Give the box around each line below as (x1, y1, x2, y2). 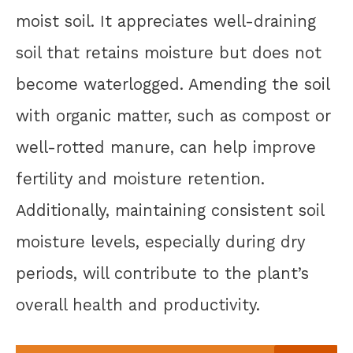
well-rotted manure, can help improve (16, 138, 316, 158)
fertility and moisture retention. (16, 169, 265, 189)
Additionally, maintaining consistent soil (16, 201, 324, 221)
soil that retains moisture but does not (16, 43, 321, 63)
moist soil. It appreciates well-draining (16, 12, 316, 32)
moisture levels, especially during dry (16, 232, 305, 252)
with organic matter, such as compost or (16, 106, 331, 126)
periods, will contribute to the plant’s (16, 264, 309, 284)
